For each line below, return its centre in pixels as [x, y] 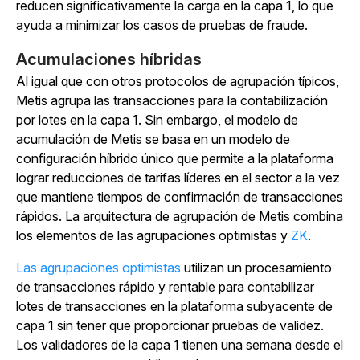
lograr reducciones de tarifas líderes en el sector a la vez [178, 178]
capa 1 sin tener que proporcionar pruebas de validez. [170, 326]
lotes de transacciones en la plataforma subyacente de [174, 307]
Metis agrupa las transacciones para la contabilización [172, 101]
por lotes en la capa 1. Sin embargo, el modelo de [157, 120]
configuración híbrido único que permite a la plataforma [175, 159]
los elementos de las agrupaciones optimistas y [153, 236]
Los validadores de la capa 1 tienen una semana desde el [180, 345]
